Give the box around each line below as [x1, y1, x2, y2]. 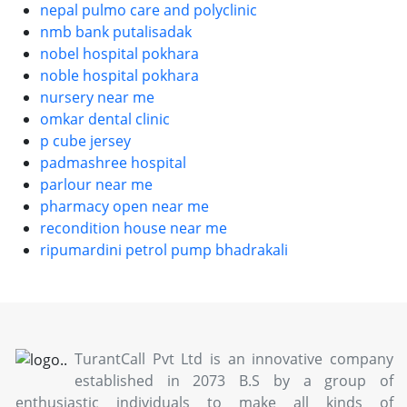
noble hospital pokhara [40, 65, 199, 85]
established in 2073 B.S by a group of [74, 370, 393, 391]
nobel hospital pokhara [40, 43, 199, 64]
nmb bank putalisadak [40, 21, 192, 42]
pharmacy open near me [40, 195, 209, 216]
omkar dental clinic [40, 108, 170, 129]
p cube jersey [40, 130, 131, 151]
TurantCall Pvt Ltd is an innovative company [74, 348, 393, 369]
